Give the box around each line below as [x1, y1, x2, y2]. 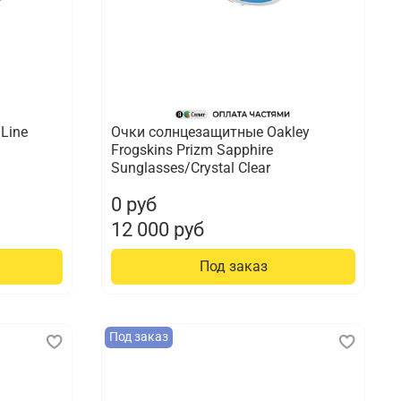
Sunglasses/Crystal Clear [111, 158, 271, 176]
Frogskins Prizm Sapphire [111, 141, 274, 158]
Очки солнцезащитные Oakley [111, 123, 311, 141]
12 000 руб [111, 217, 205, 241]
